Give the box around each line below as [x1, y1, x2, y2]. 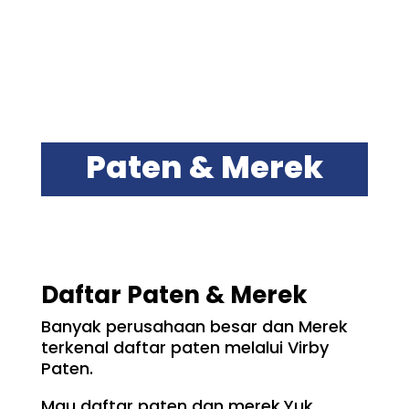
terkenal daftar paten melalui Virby [40, 335, 329, 359]
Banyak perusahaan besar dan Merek [40, 314, 348, 338]
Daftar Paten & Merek [40, 278, 308, 311]
